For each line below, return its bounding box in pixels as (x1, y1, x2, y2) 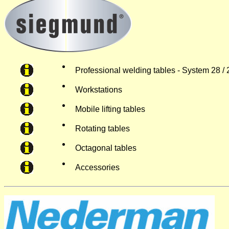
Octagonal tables (75, 144, 136, 152)
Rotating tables (75, 124, 130, 133)
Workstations (75, 85, 122, 94)
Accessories (75, 163, 120, 172)
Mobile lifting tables (75, 105, 145, 113)
